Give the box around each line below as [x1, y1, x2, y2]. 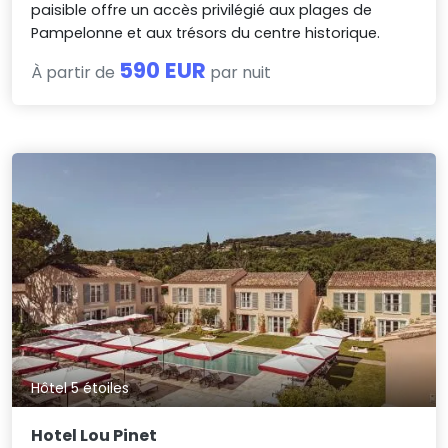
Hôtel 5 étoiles [31, 377, 130, 398]
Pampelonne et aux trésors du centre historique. [31, 23, 381, 44]
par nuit [206, 61, 272, 85]
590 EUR [119, 55, 207, 87]
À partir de [31, 61, 120, 85]
